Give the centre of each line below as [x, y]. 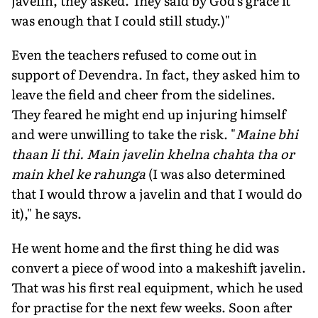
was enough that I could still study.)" [121, 20]
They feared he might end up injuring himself [149, 114]
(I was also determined [217, 173]
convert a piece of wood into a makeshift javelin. [159, 267]
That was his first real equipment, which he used [157, 287]
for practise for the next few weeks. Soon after [152, 307]
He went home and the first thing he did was [145, 247]
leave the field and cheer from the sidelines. [143, 94]
